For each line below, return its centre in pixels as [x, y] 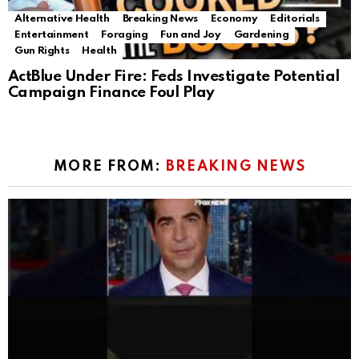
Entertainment [52, 35]
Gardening [261, 35]
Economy [234, 19]
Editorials [295, 19]
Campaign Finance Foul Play [111, 93]
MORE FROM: [109, 167]
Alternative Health [62, 19]
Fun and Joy [191, 35]
